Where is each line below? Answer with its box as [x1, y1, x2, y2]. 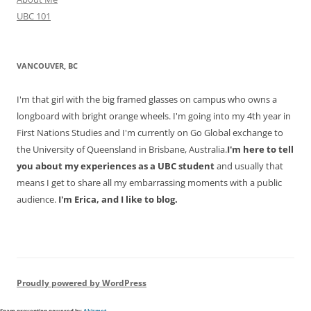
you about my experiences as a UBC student [17, 159, 215, 172]
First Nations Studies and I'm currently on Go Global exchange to [17, 126, 283, 139]
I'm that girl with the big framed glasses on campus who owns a [17, 92, 277, 106]
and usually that [215, 159, 283, 172]
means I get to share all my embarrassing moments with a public [17, 176, 282, 189]
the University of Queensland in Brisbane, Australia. [17, 142, 227, 155]
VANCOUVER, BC [17, 60, 78, 71]
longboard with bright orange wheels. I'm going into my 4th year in [17, 109, 291, 122]
